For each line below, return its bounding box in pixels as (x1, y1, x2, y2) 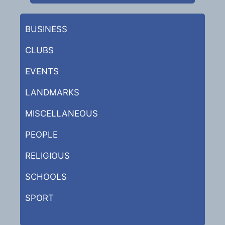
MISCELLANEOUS (25, 108, 98, 119)
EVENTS (25, 66, 59, 76)
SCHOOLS (25, 171, 67, 182)
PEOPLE (25, 129, 58, 140)
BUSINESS (25, 24, 67, 34)
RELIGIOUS (25, 150, 70, 161)
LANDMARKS (25, 87, 79, 97)
